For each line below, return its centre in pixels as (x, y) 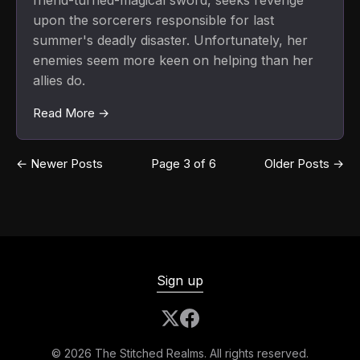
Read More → (71, 113)
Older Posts (299, 164)
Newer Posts (65, 164)
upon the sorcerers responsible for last (153, 20)
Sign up (180, 280)
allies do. (59, 81)
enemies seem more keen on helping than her (173, 61)
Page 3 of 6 (184, 164)
